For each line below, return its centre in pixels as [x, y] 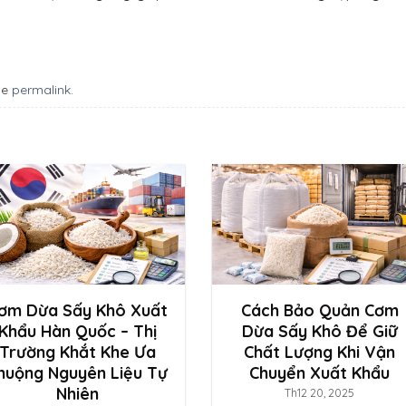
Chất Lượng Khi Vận [320, 351]
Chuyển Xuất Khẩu [320, 372]
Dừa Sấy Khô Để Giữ [319, 330]
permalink [41, 89]
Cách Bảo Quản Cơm [319, 309]
